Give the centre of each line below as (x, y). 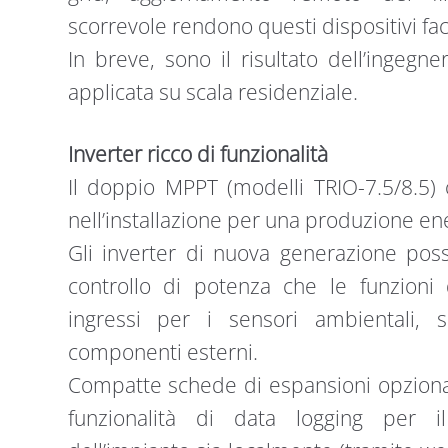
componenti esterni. (162, 352)
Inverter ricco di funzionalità (197, 154)
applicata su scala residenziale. (212, 91)
